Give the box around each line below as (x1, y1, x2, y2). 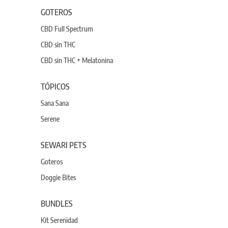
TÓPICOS (41, 81, 70, 92)
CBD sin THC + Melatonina (41, 56, 113, 65)
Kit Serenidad (41, 216, 78, 224)
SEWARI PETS (41, 140, 87, 150)
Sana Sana (41, 99, 69, 107)
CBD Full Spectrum (41, 24, 93, 33)
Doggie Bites (41, 173, 76, 182)
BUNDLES (41, 198, 73, 209)
